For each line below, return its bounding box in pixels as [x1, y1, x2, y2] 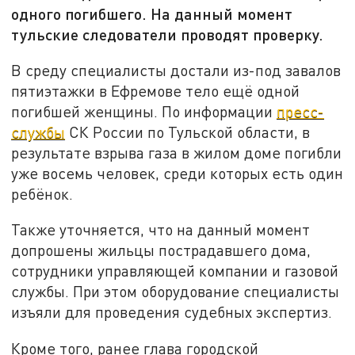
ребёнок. [11, 184, 74, 203]
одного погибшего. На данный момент [11, 4, 293, 24]
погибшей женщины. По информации [11, 101, 277, 120]
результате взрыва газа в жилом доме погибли [11, 143, 342, 162]
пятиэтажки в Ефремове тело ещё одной [11, 81, 300, 100]
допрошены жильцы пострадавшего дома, [11, 241, 311, 260]
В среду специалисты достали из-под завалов [11, 60, 342, 79]
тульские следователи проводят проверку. [11, 25, 324, 44]
